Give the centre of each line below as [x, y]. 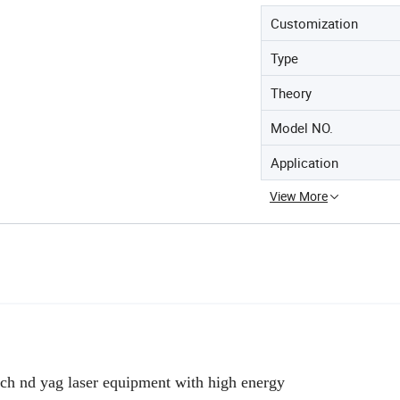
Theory [291, 93]
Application [304, 162]
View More [299, 196]
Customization [314, 23]
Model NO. [302, 128]
